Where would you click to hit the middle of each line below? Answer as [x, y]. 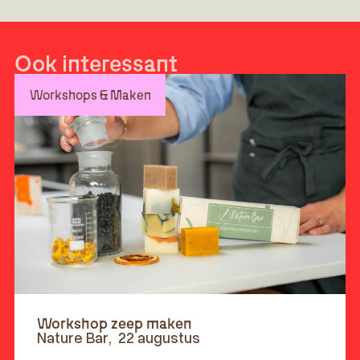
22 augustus [159, 338]
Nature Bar [72, 338]
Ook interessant [96, 62]
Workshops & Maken [90, 94]
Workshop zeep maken [114, 323]
